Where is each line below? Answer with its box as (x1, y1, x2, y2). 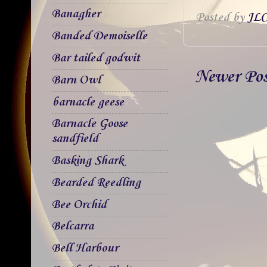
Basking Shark (52, 154, 123, 169)
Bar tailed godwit (52, 51, 140, 66)
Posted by (195, 11, 247, 26)
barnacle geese (52, 95, 124, 110)
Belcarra (52, 219, 94, 234)
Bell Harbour (52, 241, 118, 256)
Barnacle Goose (52, 117, 128, 132)
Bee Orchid (52, 197, 107, 212)
